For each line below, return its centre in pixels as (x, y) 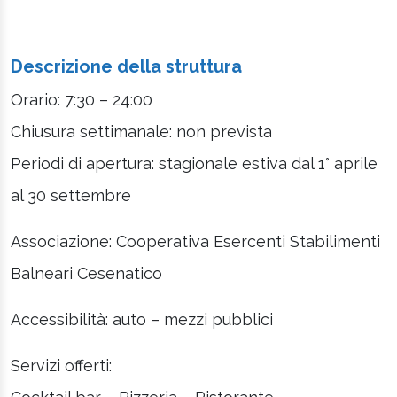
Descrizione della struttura (126, 66)
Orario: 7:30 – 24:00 (82, 99)
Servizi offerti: (61, 365)
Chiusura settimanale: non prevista (141, 131)
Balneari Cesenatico (86, 273)
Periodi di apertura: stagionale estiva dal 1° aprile (194, 163)
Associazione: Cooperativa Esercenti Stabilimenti (195, 241)
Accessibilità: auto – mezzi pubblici (142, 319)
